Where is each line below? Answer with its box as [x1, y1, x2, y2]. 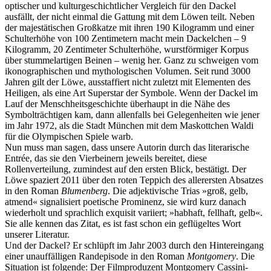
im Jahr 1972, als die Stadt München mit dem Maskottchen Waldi [5, 120, 253, 131]
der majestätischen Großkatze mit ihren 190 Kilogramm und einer [5, 22, 254, 33]
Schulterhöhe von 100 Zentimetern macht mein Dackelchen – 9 [5, 33, 246, 44]
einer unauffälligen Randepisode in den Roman [5, 251, 187, 262]
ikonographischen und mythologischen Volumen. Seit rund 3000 [5, 66, 250, 77]
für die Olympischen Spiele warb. [5, 131, 133, 142]
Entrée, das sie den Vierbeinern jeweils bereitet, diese [5, 153, 207, 164]
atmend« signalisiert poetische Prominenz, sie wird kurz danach [5, 197, 246, 207]
